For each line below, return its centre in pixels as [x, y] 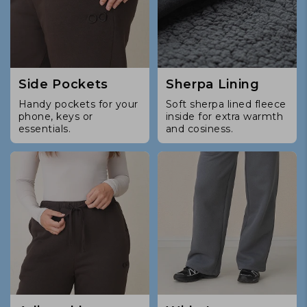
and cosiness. [200, 128]
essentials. [45, 128]
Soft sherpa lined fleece [226, 104]
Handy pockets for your [78, 104]
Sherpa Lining [213, 84]
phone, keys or [56, 116]
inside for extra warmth [225, 116]
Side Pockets [63, 84]
